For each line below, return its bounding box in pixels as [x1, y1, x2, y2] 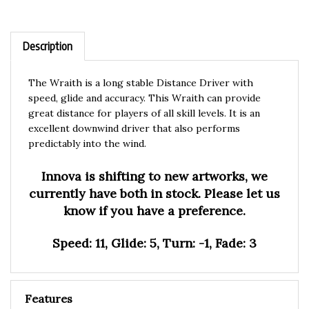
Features [25, 278, 72, 292]
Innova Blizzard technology [142, 295, 271, 308]
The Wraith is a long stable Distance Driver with [28, 63, 253, 76]
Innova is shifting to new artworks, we [41, 154, 268, 171]
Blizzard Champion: [52, 295, 142, 308]
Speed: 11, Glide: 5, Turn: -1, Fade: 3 [52, 221, 257, 238]
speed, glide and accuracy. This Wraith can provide [28, 78, 261, 91]
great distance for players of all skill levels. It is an [28, 93, 260, 106]
